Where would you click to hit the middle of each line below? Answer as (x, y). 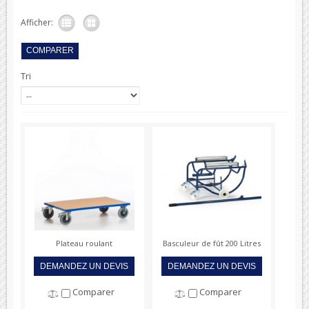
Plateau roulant (84, 243)
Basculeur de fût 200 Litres (211, 243)
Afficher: (39, 22)
